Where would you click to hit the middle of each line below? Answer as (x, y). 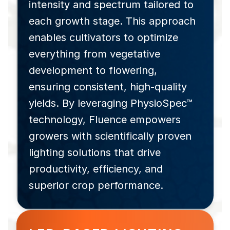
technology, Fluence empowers (105, 120)
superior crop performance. (96, 185)
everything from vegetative (94, 54)
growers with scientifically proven (110, 136)
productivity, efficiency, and (96, 169)
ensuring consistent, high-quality (108, 87)
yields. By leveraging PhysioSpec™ (111, 103)
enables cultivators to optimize (103, 37)
